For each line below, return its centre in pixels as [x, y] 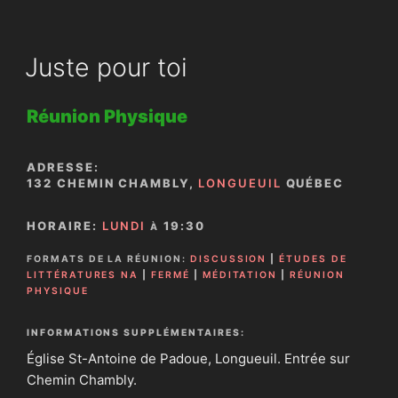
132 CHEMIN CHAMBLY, [112, 183]
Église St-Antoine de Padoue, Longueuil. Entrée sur [188, 358]
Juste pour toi [106, 67]
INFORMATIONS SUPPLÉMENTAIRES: [136, 332]
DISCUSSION [228, 259]
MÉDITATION [240, 275]
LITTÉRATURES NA [83, 275]
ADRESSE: [63, 167]
